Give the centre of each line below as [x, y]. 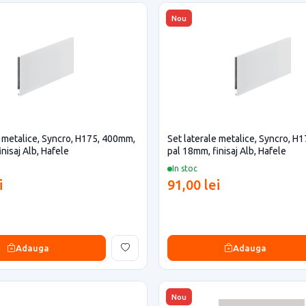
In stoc [185, 168]
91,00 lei [194, 185]
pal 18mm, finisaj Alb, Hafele [227, 151]
